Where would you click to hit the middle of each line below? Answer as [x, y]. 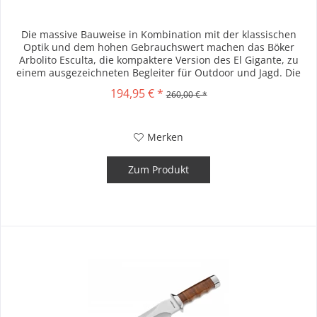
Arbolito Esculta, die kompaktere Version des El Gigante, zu [158, 60]
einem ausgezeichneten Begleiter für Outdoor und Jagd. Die [159, 73]
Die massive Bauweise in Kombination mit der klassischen [158, 35]
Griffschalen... [158, 86]
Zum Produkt [159, 170]
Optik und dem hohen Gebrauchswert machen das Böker [158, 47]
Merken [166, 137]
